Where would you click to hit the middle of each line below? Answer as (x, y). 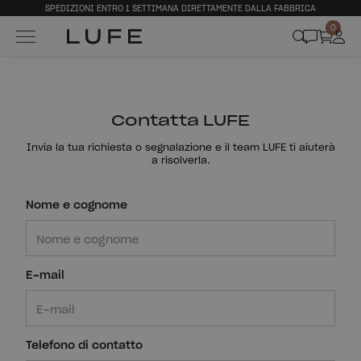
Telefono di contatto (84, 346)
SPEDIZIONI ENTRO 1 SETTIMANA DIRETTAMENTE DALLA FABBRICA (180, 9)
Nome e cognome (77, 205)
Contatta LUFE (180, 121)
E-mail (45, 275)
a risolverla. (180, 160)
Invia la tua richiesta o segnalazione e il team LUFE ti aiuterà (180, 147)
